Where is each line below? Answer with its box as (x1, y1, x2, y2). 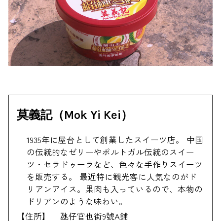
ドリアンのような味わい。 (27, 195, 128, 208)
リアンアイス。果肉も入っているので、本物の (27, 183, 203, 195)
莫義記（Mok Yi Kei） (17, 108, 133, 122)
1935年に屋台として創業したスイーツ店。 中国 (27, 134, 204, 146)
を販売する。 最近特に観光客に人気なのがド (27, 171, 197, 183)
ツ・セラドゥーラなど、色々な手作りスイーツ (27, 158, 203, 171)
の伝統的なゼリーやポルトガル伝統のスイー (27, 146, 195, 158)
